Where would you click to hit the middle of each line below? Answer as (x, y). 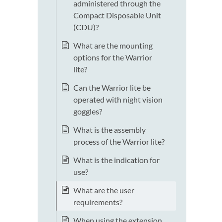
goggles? (88, 111)
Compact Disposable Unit (117, 15)
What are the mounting (113, 46)
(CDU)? (86, 27)
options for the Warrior (113, 57)
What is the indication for (116, 160)
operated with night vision (118, 100)
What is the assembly (110, 130)
